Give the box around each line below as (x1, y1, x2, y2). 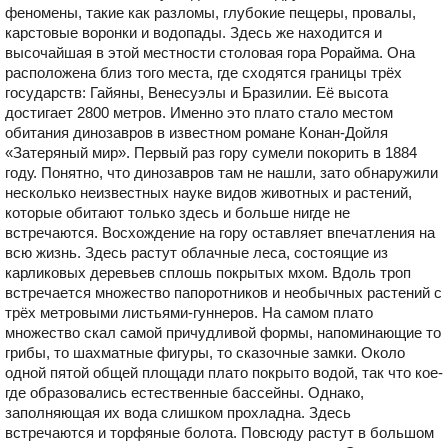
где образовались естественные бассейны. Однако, (5, 384, 364, 401)
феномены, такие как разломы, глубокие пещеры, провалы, (5, 4, 416, 21)
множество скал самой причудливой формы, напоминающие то (5, 324, 441, 341)
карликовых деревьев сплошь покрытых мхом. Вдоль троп (5, 264, 411, 281)
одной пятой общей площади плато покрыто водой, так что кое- (5, 364, 443, 381)
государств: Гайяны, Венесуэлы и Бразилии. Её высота (5, 84, 388, 101)
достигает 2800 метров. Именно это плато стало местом (5, 104, 393, 121)
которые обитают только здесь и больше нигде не (5, 204, 350, 221)
